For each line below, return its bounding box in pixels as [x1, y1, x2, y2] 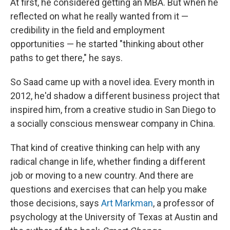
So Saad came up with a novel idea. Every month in [10, 76, 215, 87]
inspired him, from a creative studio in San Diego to [10, 104, 216, 115]
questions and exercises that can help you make [10, 184, 207, 195]
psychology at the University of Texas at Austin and [10, 212, 218, 222]
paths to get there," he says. [10, 52, 123, 63]
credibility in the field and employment [10, 25, 165, 35]
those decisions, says [10, 198, 101, 208]
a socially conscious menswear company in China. [10, 118, 215, 129]
